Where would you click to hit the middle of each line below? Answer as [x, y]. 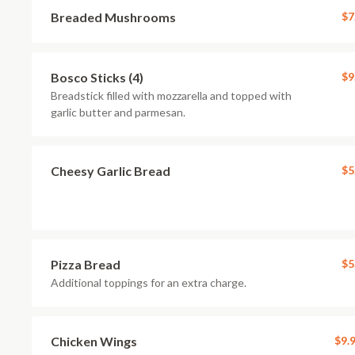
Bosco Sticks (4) [97, 77]
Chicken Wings [94, 341]
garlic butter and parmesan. [118, 112]
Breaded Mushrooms [113, 17]
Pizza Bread [86, 264]
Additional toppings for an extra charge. [149, 282]
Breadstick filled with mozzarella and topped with [171, 95]
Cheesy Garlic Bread [111, 171]
